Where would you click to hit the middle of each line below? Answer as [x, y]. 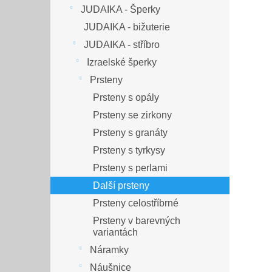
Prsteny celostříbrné [136, 203]
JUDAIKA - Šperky [121, 10]
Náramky [109, 250]
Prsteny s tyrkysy [129, 151]
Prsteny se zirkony [132, 115]
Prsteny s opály [126, 98]
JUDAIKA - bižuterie [127, 27]
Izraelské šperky [122, 63]
